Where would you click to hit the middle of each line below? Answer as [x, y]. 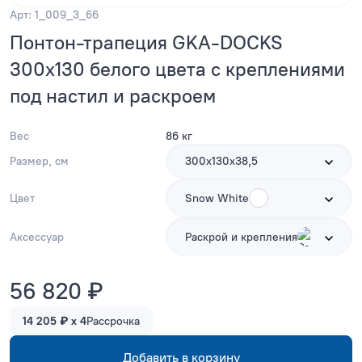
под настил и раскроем [113, 96]
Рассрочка [113, 322]
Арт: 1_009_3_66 [54, 15]
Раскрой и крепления [241, 237]
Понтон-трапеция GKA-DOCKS [146, 43]
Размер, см [39, 162]
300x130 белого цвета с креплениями [177, 69]
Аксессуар [37, 237]
